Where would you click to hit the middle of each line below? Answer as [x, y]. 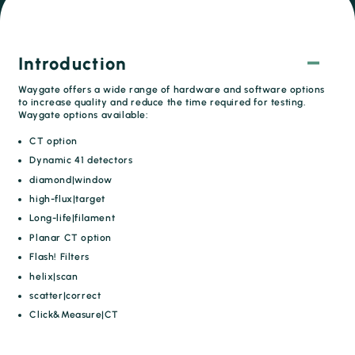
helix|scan [54, 276]
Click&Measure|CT [74, 315]
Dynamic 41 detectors [81, 160]
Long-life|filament [73, 218]
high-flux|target [67, 198]
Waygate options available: [84, 115]
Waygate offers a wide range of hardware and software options [172, 90]
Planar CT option [71, 237]
